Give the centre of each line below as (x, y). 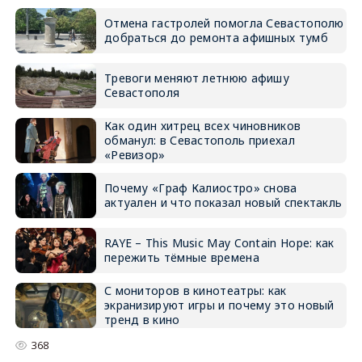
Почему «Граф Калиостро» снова (200, 188)
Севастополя (142, 93)
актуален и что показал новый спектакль (223, 203)
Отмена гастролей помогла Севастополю (224, 23)
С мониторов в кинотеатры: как (195, 291)
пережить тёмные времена (181, 258)
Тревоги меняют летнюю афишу (197, 78)
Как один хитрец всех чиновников (202, 126)
